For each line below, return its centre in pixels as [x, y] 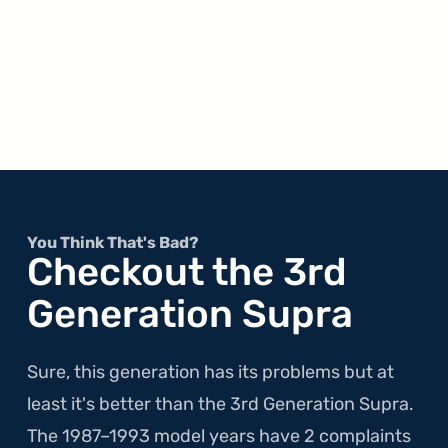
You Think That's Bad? [113, 242]
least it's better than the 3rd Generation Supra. [221, 403]
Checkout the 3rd [187, 271]
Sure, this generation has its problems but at [211, 371]
